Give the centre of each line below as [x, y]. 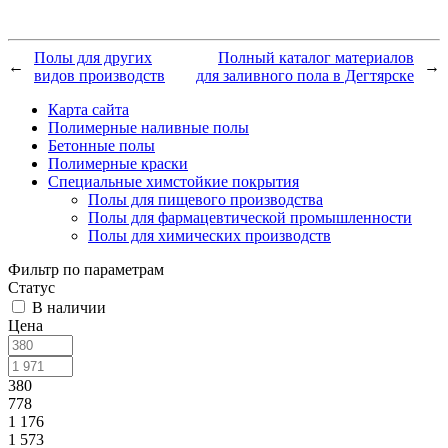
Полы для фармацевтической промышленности [250, 217]
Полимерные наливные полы [148, 127]
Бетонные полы [101, 145]
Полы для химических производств [209, 235]
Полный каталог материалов [316, 57]
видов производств [99, 75]
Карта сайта [88, 109]
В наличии [69, 307]
